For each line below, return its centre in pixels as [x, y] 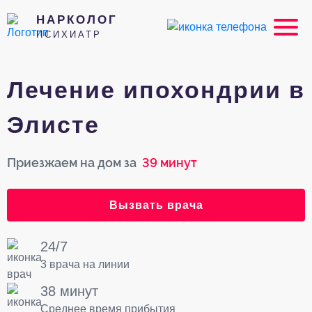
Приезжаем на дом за [72, 163]
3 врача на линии [85, 264]
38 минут [69, 291]
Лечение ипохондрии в [156, 90]
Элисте [53, 125]
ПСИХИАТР [69, 34]
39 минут [167, 163]
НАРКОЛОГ [77, 19]
